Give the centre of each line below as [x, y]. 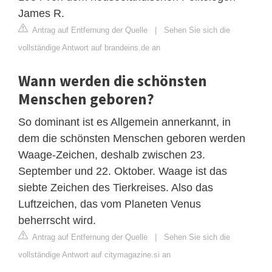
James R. [41, 13]
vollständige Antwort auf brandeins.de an [89, 47]
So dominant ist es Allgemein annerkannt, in [124, 122]
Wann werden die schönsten [113, 80]
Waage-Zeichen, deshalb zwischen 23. [112, 155]
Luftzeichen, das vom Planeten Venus [110, 204]
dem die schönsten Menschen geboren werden [132, 138]
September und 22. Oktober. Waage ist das [123, 171]
